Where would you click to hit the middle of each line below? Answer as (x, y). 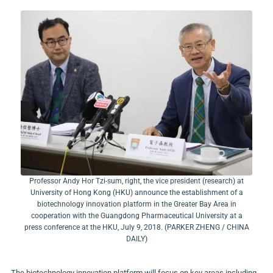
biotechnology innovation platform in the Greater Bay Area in (136, 204)
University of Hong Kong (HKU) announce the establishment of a (136, 193)
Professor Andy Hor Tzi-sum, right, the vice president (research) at (136, 181)
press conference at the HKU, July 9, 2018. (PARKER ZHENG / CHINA (136, 228)
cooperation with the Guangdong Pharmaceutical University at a (136, 216)
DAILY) (136, 239)
